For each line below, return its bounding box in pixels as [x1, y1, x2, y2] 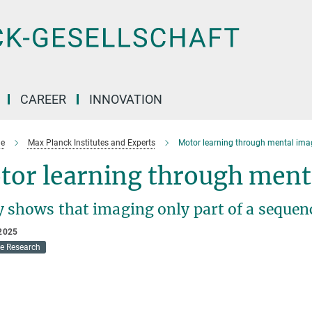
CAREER [20, 92, 66, 107]
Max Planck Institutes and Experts [27, 138, 155, 148]
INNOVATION [89, 92, 162, 107]
